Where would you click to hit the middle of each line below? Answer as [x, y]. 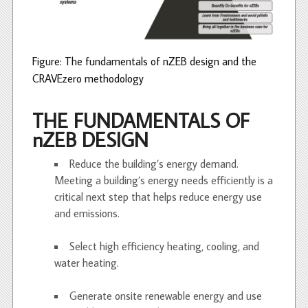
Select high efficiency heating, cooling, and [164, 246]
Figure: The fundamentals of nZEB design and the [144, 61]
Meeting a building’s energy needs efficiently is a [164, 180]
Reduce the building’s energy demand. [154, 163]
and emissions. [87, 213]
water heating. [87, 262]
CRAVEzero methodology [88, 78]
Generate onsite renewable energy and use [166, 295]
